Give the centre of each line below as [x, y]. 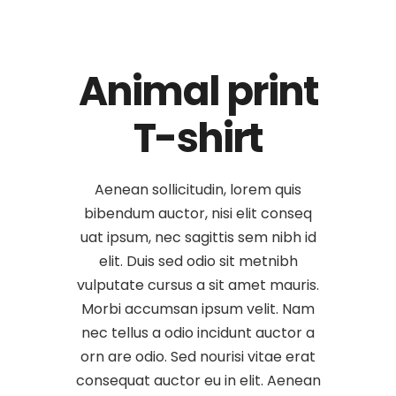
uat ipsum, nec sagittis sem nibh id [198, 238]
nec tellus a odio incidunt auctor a [198, 333]
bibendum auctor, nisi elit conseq [198, 214]
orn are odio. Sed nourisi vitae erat [198, 357]
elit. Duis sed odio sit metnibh [198, 262]
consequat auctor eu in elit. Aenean [198, 381]
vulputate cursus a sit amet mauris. [198, 286]
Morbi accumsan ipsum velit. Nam [198, 309]
